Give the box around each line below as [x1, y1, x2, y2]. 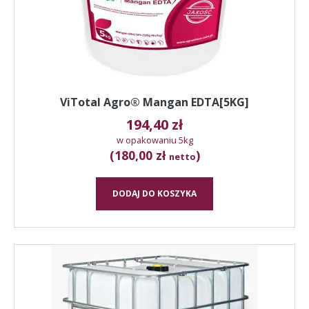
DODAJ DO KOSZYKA [112, 187, 197, 199]
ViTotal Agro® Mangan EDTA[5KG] [60, 94, 249, 110]
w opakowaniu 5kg [116, 133, 193, 146]
